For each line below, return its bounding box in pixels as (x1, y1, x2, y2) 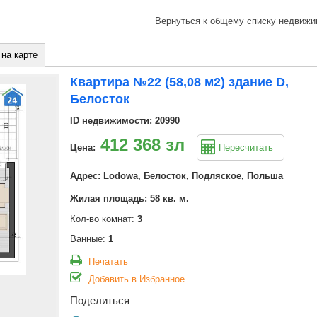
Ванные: (70, 234, 108, 244)
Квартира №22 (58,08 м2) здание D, (70, 75, 289, 89)
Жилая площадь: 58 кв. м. (70, 193, 189, 204)
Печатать (88, 256, 128, 267)
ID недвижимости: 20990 (70, 115, 180, 126)
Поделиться (70, 294, 129, 306)
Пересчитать (219, 142, 273, 153)
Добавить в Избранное (88, 274, 185, 284)
